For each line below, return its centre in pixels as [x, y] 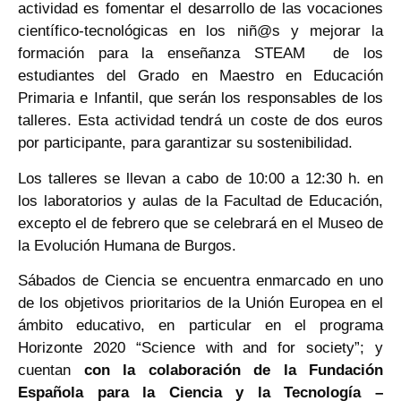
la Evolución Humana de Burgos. [127, 245]
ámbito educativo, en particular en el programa [200, 325]
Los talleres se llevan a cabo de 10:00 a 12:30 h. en [200, 178]
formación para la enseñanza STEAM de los [200, 54]
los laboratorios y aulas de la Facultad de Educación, [200, 200]
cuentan [51, 370]
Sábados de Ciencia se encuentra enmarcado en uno [200, 280]
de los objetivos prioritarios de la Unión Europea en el [200, 303]
